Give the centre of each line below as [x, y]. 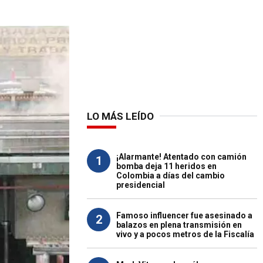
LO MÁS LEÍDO [120, 116]
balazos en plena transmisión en [179, 225]
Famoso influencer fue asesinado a [184, 215]
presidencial [141, 185]
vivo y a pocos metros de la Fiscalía [185, 234]
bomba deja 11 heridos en [166, 166]
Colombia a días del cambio [171, 176]
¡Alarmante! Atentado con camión [181, 157]
